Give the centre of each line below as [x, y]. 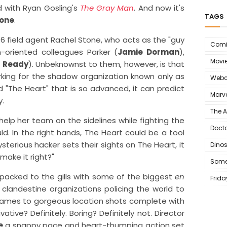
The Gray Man [107, 8]
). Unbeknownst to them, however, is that [106, 64]
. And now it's [159, 8]
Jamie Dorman [149, 52]
